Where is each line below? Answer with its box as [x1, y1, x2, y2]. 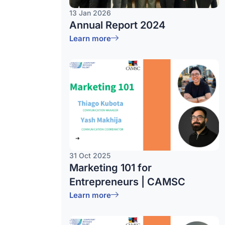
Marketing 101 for [69, 162, 152, 174]
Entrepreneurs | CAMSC [69, 176, 185, 188]
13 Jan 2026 [69, 9, 111, 17]
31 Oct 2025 [69, 151, 110, 160]
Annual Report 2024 [69, 19, 165, 31]
